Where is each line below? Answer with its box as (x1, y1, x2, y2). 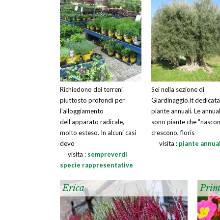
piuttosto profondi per (60, 96, 125, 104)
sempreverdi (87, 150, 127, 158)
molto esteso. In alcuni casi (60, 129, 136, 137)
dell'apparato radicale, (60, 118, 124, 126)
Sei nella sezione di (151, 85, 204, 93)
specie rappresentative (60, 161, 133, 169)
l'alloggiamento (60, 107, 104, 115)
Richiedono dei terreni (60, 85, 123, 93)
